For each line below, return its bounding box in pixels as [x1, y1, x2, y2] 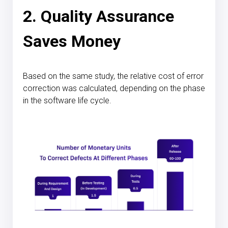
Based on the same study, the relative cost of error [23, 71, 204, 81]
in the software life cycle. [23, 95, 111, 105]
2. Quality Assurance [23, 6, 174, 26]
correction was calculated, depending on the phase [23, 83, 205, 93]
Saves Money [23, 31, 121, 51]
